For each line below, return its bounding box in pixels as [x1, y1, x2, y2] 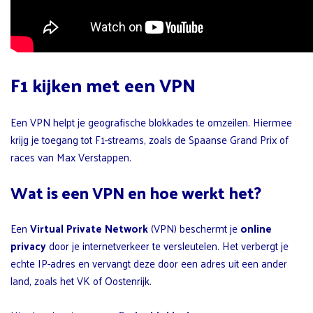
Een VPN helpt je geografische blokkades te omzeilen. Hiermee [10, 112, 292, 132]
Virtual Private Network [30, 219, 148, 238]
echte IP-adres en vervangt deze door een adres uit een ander [10, 254, 287, 273]
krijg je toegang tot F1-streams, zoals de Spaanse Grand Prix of [10, 130, 289, 150]
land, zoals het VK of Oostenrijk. [10, 271, 152, 291]
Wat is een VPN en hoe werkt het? [10, 178, 261, 208]
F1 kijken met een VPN [10, 68, 196, 102]
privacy [10, 236, 46, 256]
